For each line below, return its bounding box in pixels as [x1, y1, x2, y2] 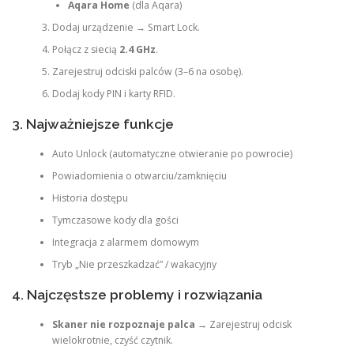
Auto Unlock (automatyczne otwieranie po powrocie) [51, 147, 292, 161]
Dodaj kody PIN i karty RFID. [51, 87, 175, 101]
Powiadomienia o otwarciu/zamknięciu [51, 169, 227, 183]
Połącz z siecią [51, 43, 119, 57]
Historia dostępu [51, 191, 128, 205]
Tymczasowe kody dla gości [51, 213, 179, 228]
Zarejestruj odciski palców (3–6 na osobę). [51, 65, 243, 79]
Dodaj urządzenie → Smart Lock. [51, 21, 200, 35]
